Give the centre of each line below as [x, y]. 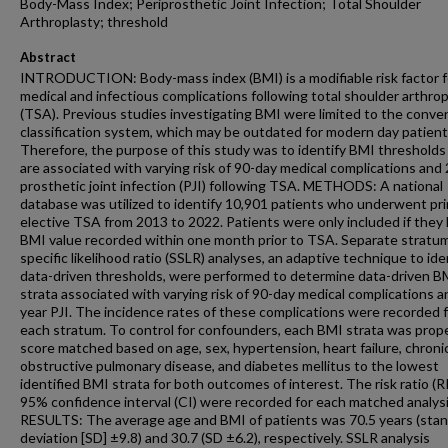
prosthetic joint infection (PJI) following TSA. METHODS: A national [231, 185]
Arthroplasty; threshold [94, 21]
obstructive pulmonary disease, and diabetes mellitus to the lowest [229, 365]
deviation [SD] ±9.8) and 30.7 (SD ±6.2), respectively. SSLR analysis [225, 437]
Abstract [48, 57]
